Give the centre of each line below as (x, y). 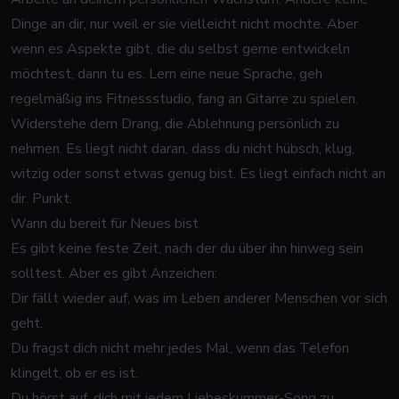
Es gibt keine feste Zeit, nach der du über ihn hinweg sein (187, 248)
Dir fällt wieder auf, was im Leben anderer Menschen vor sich (199, 298)
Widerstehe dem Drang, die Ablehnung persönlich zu (175, 124)
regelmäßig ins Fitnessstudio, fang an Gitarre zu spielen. (184, 99)
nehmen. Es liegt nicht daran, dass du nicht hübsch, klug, (183, 149)
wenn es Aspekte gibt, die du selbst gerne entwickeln (180, 49)
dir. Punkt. (41, 199)
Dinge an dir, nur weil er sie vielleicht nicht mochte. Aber (184, 24)
